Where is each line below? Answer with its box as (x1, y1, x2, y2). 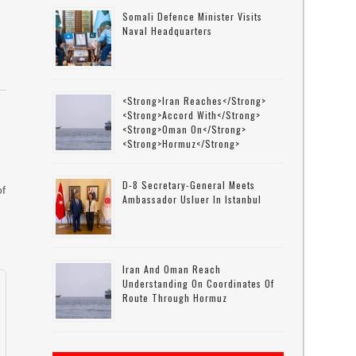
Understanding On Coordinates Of (122, 277, 275, 290)
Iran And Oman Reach (122, 262, 222, 276)
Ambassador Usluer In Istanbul (122, 192, 262, 206)
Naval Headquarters (122, 24, 213, 37)
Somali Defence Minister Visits (122, 10, 263, 23)
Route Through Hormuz (122, 291, 228, 304)
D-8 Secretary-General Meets (122, 178, 256, 192)
